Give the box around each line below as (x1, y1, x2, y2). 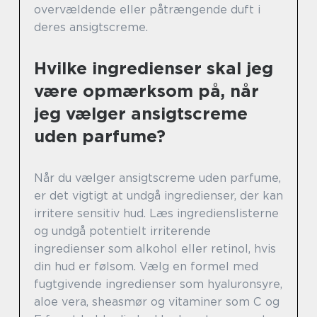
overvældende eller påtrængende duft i (34, 3, 260, 17)
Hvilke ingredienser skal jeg (34, 58, 273, 79)
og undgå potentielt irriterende (34, 224, 211, 238)
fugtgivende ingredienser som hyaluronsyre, (34, 277, 282, 292)
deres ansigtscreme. (34, 21, 148, 35)
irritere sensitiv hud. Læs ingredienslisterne (34, 207, 279, 221)
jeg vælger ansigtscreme (34, 103, 248, 125)
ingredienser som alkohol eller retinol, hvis (34, 242, 276, 256)
